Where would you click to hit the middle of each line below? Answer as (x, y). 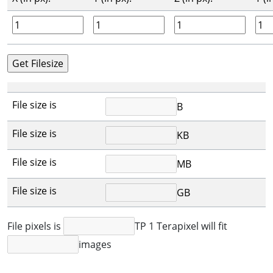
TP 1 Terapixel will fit (181, 226)
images (95, 244)
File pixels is (35, 226)
